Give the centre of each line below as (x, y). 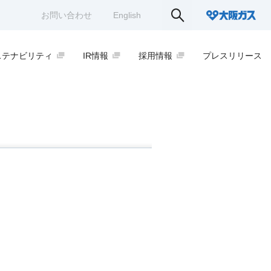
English (127, 15)
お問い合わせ (67, 15)
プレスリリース (232, 56)
